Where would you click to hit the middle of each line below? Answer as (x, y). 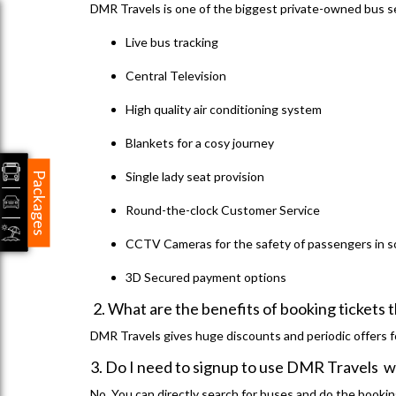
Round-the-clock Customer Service (223, 210)
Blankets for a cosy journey (200, 143)
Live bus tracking (173, 42)
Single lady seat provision (195, 177)
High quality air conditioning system (224, 110)
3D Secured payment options (206, 278)
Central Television (176, 76)
